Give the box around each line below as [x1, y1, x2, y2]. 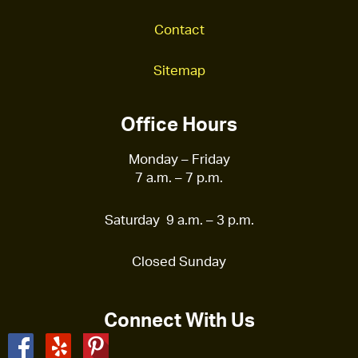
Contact [153, 20, 205, 38]
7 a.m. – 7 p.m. [135, 168, 223, 185]
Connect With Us [103, 308, 255, 332]
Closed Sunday [132, 253, 226, 270]
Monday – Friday [128, 149, 230, 167]
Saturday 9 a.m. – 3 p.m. [104, 210, 254, 228]
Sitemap [153, 61, 205, 78]
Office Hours [121, 111, 237, 136]
